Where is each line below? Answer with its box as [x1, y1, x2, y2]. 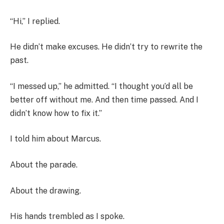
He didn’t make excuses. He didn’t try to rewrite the [10, 42, 202, 52]
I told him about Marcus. [10, 134, 101, 144]
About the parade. [10, 160, 77, 169]
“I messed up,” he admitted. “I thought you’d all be [10, 81, 193, 91]
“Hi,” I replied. [10, 16, 60, 26]
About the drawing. [10, 185, 81, 195]
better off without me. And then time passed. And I [10, 94, 198, 104]
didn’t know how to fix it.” [10, 108, 102, 118]
